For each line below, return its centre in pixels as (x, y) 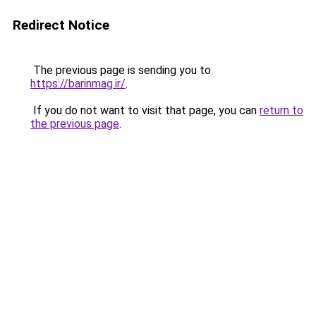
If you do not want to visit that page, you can (145, 110)
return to (281, 110)
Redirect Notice (61, 25)
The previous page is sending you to (121, 70)
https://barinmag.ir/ (78, 84)
